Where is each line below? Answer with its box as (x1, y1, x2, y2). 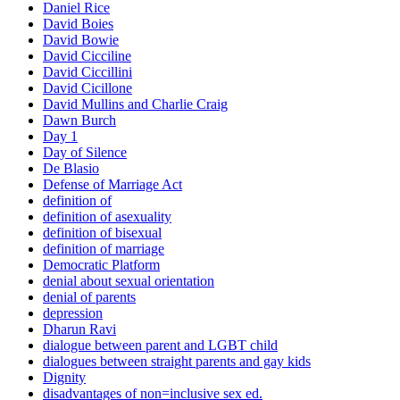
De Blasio (43, 161, 99, 177)
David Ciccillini (43, 64, 132, 80)
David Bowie (43, 32, 119, 48)
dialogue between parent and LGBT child (43, 337, 278, 354)
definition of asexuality (43, 209, 171, 225)
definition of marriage (43, 241, 164, 257)
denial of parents (43, 289, 136, 305)
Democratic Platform (43, 257, 160, 273)
